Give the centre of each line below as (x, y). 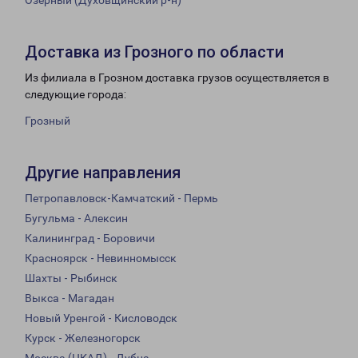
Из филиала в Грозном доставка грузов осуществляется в (177, 78)
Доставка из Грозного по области (154, 52)
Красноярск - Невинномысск (101, 259)
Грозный (48, 121)
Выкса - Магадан (70, 298)
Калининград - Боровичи (90, 239)
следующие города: (76, 95)
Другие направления (103, 173)
